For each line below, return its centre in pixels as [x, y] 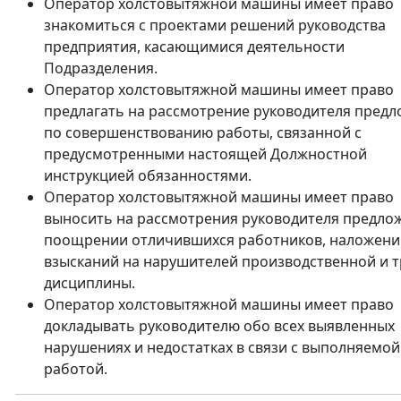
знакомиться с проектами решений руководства [215, 25]
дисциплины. [90, 283]
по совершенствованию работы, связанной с [203, 132]
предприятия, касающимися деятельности [194, 47]
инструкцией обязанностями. [148, 175]
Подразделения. [101, 68]
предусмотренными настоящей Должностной [205, 154]
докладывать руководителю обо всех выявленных [219, 326]
